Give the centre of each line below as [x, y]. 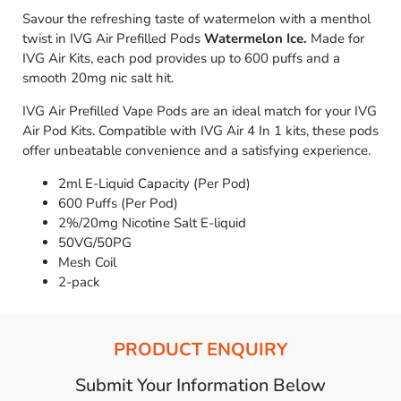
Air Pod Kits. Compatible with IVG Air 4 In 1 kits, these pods [200, 131]
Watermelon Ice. [256, 39]
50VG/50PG [95, 243]
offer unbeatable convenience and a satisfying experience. [196, 151]
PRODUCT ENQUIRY [200, 350]
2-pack [79, 282]
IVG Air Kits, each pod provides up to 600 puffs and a [181, 59]
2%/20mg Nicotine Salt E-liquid [152, 223]
